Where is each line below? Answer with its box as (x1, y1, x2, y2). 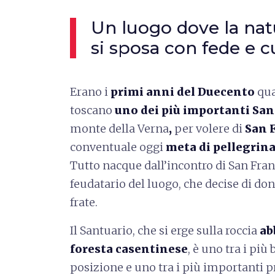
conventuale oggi (70, 140, 166, 154)
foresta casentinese (70, 242, 188, 256)
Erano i (70, 85, 108, 99)
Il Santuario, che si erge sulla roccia (70, 223, 260, 238)
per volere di (172, 122, 245, 136)
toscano (70, 103, 112, 117)
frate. (70, 195, 98, 209)
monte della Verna (70, 122, 169, 136)
